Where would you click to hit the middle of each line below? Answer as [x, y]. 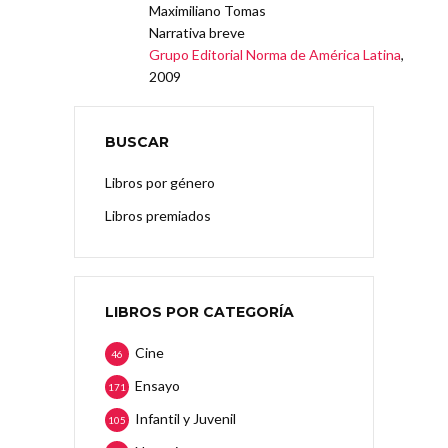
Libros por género [160, 182]
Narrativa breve [197, 32]
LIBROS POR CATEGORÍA [199, 311]
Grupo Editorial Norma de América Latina [275, 54]
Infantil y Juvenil [185, 418]
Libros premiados [158, 215]
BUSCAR [137, 141]
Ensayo [157, 385]
